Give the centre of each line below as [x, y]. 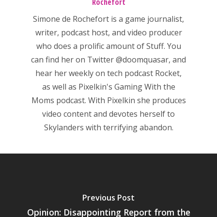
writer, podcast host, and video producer [108, 33]
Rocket [167, 73]
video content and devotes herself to [108, 114]
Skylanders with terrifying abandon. [108, 128]
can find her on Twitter [73, 60]
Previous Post [108, 198]
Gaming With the [145, 87]
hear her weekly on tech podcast [95, 73]
